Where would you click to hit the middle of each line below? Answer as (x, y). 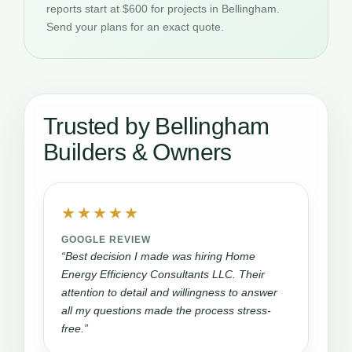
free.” (75, 328)
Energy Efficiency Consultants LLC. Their (163, 274)
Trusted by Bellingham (156, 126)
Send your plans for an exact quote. (135, 27)
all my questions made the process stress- (166, 310)
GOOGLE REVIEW (106, 240)
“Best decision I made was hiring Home (158, 256)
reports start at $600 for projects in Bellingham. (163, 9)
